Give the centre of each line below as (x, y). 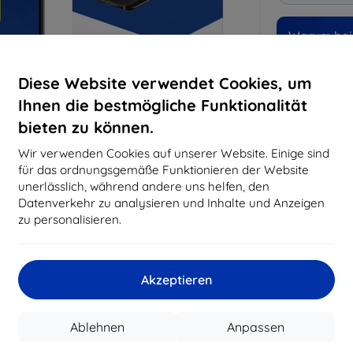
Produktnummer (302, 283)
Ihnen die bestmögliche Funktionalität (163, 105)
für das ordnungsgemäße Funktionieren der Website (163, 169)
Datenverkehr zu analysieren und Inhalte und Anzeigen (171, 203)
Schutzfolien (307, 327)
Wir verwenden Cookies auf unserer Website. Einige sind (174, 153)
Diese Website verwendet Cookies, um (165, 83)
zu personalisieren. (70, 219)
